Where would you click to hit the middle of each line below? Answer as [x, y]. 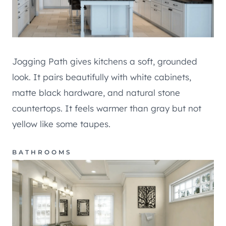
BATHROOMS [42, 152]
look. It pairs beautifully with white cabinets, [102, 77]
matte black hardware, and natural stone [96, 93]
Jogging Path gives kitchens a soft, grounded [105, 62]
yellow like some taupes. [61, 124]
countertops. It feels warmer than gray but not [107, 108]
